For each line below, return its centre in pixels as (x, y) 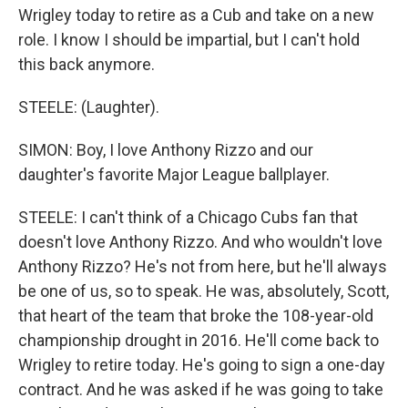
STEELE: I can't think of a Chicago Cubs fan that (188, 217)
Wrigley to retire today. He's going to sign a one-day (202, 365)
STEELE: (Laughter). (89, 107)
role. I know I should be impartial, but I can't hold (189, 40)
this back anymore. (87, 64)
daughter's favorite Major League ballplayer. (174, 174)
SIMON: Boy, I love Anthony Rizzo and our (166, 150)
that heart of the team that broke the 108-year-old (196, 316)
